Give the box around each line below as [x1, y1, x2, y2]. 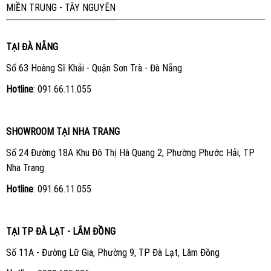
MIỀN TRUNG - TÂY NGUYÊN [5, 1, 116, 13]
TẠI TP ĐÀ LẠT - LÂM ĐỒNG [5, 226, 116, 238]
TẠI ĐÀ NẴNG [5, 41, 58, 53]
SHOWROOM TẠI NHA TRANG [5, 126, 120, 138]
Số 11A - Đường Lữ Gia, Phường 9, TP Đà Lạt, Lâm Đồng [5, 247, 220, 259]
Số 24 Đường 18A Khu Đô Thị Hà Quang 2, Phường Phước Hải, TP [5, 147, 255, 159]
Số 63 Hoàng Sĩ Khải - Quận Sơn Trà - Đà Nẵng [5, 62, 182, 74]
